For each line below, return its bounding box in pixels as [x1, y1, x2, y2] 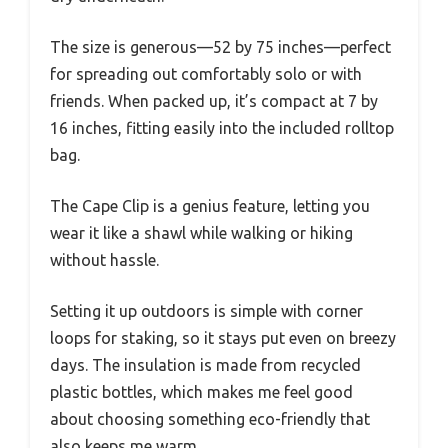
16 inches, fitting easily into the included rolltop [50, 118, 394, 137]
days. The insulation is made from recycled [50, 355, 361, 374]
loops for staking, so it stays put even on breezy [50, 328, 396, 347]
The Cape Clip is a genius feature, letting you [50, 196, 370, 215]
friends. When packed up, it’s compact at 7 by [50, 91, 378, 110]
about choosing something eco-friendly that [50, 409, 370, 428]
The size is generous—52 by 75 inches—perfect [50, 37, 391, 56]
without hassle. [50, 250, 159, 269]
